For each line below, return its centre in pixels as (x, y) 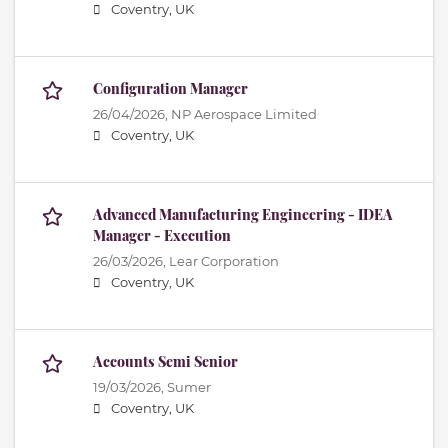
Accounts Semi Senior (165, 362)
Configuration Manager (170, 89)
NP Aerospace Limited (244, 115)
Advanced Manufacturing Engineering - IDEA (243, 215)
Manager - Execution (162, 236)
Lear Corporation (224, 262)
